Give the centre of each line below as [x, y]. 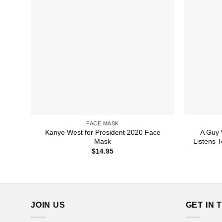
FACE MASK [103, 123]
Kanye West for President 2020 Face [103, 132]
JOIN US [48, 205]
